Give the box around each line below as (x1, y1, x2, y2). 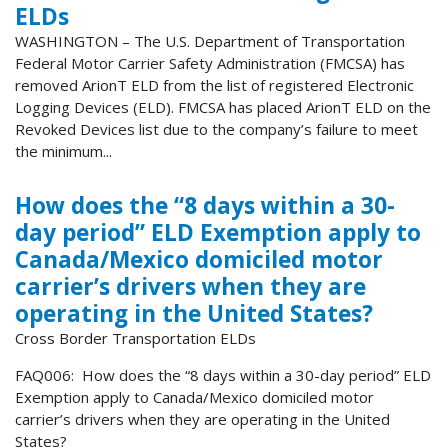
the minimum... (15, 141, 112, 162)
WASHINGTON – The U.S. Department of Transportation (15, 31, 405, 52)
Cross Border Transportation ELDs (15, 328, 256, 349)
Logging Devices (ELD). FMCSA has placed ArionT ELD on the (15, 97, 431, 118)
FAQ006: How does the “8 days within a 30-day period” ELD (15, 365, 431, 386)
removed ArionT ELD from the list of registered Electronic (15, 75, 414, 96)
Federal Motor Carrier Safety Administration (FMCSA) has (15, 53, 405, 74)
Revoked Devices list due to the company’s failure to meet (15, 119, 418, 140)
